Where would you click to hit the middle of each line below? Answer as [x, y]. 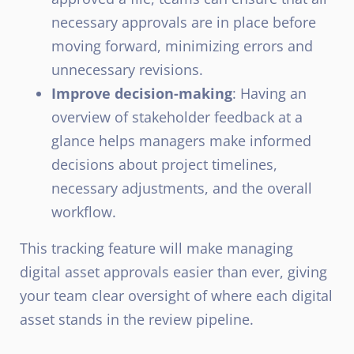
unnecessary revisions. [127, 69]
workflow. [84, 211]
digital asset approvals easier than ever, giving [173, 271]
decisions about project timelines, [164, 164]
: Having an [269, 93]
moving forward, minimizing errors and [182, 45]
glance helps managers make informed [181, 140]
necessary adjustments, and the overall [182, 188]
